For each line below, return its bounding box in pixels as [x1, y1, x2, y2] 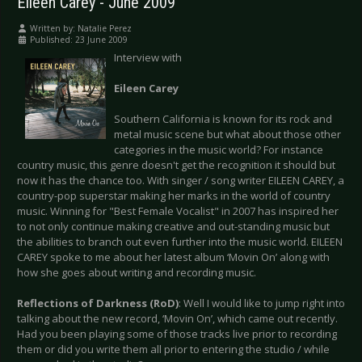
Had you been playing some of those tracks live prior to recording [17, 326, 337, 342]
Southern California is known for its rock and [114, 112, 332, 127]
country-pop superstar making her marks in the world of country [17, 188, 330, 204]
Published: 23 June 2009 [30, 34, 128, 46]
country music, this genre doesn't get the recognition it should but [17, 158, 335, 173]
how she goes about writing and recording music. [17, 265, 256, 280]
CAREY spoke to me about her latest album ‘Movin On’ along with [17, 250, 330, 265]
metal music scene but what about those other [114, 127, 341, 142]
